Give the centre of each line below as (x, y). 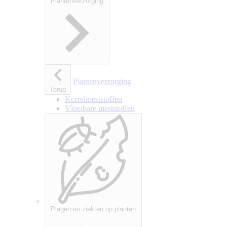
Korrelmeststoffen (93, 99)
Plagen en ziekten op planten (93, 209)
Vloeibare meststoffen (100, 108)
